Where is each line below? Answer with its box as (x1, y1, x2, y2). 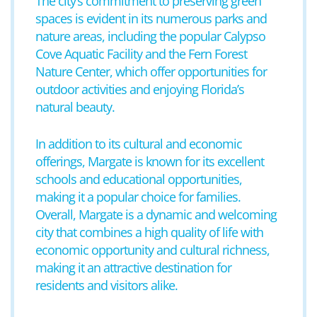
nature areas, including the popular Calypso (35, 28, 265, 45)
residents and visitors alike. (35, 277, 178, 294)
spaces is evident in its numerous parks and (35, 10, 267, 27)
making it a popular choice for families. (35, 188, 241, 205)
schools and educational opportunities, (35, 171, 242, 188)
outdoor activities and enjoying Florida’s (35, 81, 244, 98)
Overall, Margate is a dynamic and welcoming (35, 206, 277, 223)
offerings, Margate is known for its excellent (35, 153, 264, 170)
